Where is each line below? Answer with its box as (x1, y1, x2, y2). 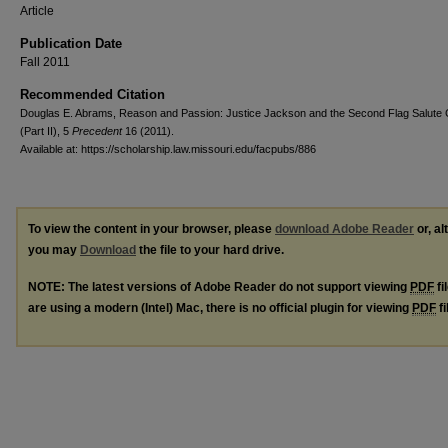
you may (28, 243, 80, 257)
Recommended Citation (20, 87, 165, 102)
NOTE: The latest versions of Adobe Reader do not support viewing (28, 279, 410, 294)
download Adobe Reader (275, 222, 414, 236)
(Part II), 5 (20, 125, 72, 137)
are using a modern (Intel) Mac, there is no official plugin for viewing (28, 300, 412, 315)
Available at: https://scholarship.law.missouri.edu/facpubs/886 (20, 143, 316, 155)
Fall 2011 (20, 55, 70, 69)
